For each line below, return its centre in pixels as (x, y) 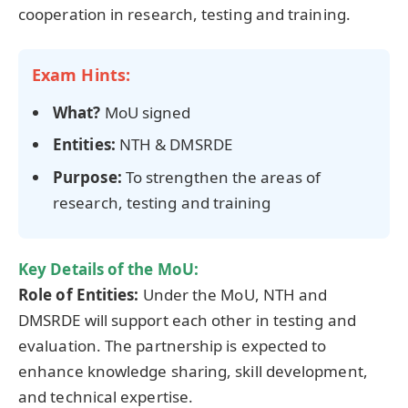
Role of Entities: (79, 294)
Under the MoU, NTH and (233, 294)
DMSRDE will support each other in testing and (187, 320)
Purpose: (87, 177)
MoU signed (146, 112)
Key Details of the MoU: (108, 269)
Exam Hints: (81, 75)
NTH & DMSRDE (173, 145)
